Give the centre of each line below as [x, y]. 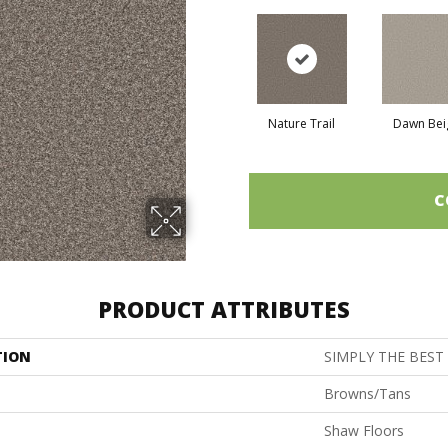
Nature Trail [301, 123]
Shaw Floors [364, 430]
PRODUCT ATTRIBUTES [224, 308]
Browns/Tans [367, 393]
